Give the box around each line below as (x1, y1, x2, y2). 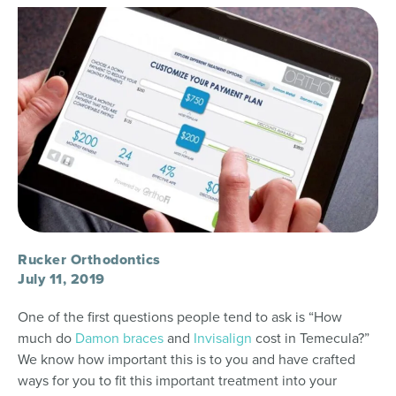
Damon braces (75, 327, 164, 348)
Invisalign (194, 327, 252, 348)
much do (18, 327, 75, 348)
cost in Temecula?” (252, 327, 369, 348)
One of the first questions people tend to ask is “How (18, 306, 342, 327)
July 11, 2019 (18, 268, 105, 289)
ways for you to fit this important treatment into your (18, 369, 337, 391)
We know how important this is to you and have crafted (18, 348, 355, 369)
